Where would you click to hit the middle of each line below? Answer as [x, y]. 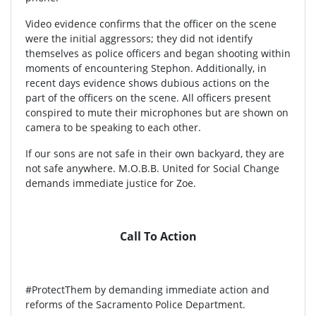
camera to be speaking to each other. [113, 128]
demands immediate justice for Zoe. [111, 183]
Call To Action [158, 237]
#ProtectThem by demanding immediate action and [147, 290]
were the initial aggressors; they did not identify [139, 39]
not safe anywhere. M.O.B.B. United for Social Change [152, 169]
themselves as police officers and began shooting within [158, 54]
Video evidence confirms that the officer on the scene [151, 24]
